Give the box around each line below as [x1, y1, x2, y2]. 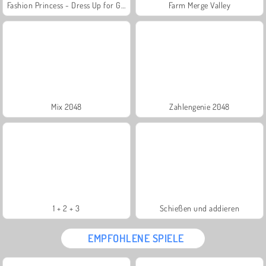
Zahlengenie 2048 [169, 101, 230, 112]
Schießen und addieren [159, 202, 240, 213]
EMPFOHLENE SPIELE [88, 231, 184, 245]
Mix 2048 [51, 101, 82, 112]
